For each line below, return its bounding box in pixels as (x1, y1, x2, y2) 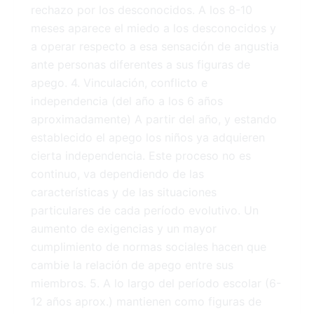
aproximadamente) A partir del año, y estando (31, 112, 277, 127)
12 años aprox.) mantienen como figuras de (31, 294, 261, 309)
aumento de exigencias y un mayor (31, 221, 217, 236)
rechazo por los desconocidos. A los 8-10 (31, 3, 252, 18)
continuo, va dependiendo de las (31, 167, 204, 182)
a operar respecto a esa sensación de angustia (31, 39, 279, 54)
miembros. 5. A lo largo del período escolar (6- (31, 276, 281, 291)
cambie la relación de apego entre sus (31, 258, 233, 273)
